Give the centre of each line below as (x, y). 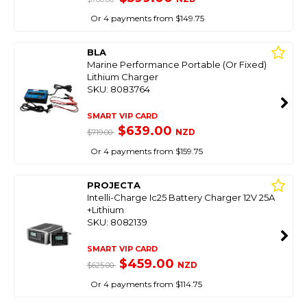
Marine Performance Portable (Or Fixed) (176, 64)
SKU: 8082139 (117, 222)
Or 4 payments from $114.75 (146, 284)
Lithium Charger (122, 77)
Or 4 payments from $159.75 (146, 151)
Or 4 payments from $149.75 (147, 18)
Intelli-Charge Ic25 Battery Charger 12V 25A (181, 197)
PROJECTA (113, 185)
